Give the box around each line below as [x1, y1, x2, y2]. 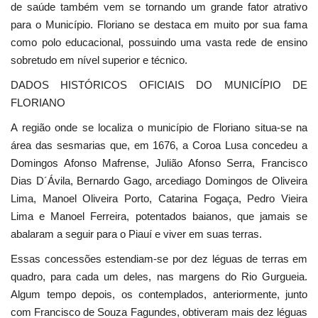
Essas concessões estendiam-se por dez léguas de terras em [11, 253, 307, 265]
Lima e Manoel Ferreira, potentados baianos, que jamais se [11, 210, 307, 223]
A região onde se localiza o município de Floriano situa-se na [11, 121, 307, 134]
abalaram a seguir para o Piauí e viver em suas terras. [11, 228, 262, 241]
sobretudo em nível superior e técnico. [11, 54, 187, 67]
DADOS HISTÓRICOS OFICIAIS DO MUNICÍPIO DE [11, 79, 307, 92]
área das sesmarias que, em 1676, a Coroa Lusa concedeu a [11, 139, 307, 152]
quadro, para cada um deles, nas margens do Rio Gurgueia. [11, 270, 307, 283]
